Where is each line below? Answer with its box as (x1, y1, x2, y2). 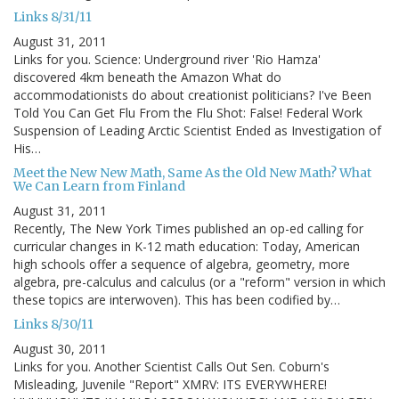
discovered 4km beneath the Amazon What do (13, 68, 281, 85)
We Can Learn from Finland (13, 177, 185, 194)
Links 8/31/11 (13, 8, 92, 25)
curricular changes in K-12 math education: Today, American (13, 237, 360, 255)
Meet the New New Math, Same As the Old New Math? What (13, 164, 371, 181)
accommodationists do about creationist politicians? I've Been (13, 85, 371, 103)
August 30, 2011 (13, 339, 107, 357)
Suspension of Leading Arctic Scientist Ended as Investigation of (13, 121, 381, 139)
